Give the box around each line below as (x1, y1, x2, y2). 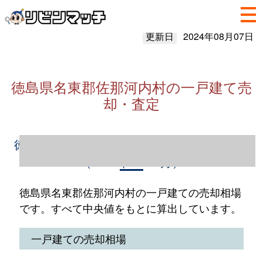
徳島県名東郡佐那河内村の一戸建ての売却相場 (19, 184, 241, 200)
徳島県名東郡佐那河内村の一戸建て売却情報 (14, 136, 249, 153)
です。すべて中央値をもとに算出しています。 (19, 200, 241, 215)
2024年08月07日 (183, 29, 254, 43)
